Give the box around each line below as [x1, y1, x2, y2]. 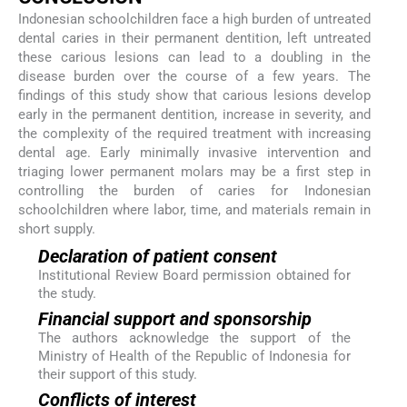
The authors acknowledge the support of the [37, 329, 351, 346]
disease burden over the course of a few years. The [18, 68, 371, 85]
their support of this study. [37, 365, 197, 382]
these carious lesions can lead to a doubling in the [18, 49, 371, 66]
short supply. [18, 221, 95, 238]
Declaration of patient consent [37, 244, 277, 267]
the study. [37, 284, 96, 302]
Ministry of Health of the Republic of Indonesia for [37, 347, 351, 364]
